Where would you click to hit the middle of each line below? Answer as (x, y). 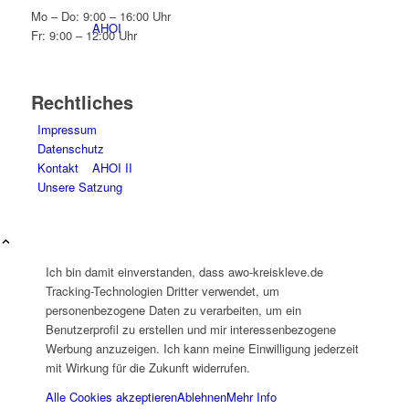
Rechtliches (82, 101)
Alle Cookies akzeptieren (111, 396)
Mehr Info (252, 396)
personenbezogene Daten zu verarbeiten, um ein (173, 309)
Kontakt (58, 167)
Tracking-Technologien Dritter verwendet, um (163, 290)
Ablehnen (202, 396)
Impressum (67, 129)
